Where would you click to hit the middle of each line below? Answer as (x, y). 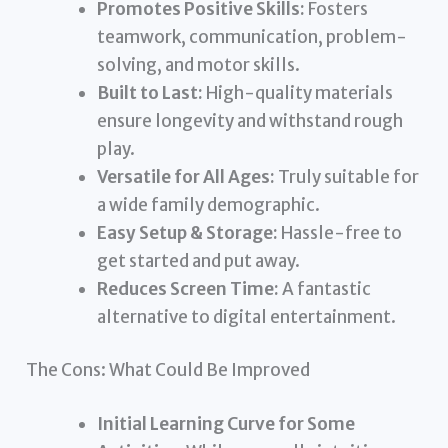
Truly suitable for (347, 176)
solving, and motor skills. (199, 64)
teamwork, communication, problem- (252, 36)
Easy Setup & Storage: (188, 232)
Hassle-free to (340, 232)
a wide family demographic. (209, 204)
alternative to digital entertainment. (247, 316)
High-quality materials (298, 92)
